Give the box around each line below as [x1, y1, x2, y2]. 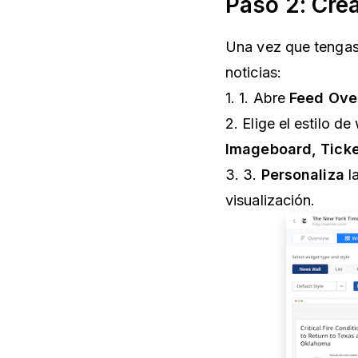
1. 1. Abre [225, 89, 285, 107]
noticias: [225, 64, 281, 82]
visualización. [225, 192, 316, 209]
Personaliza [261, 166, 344, 184]
